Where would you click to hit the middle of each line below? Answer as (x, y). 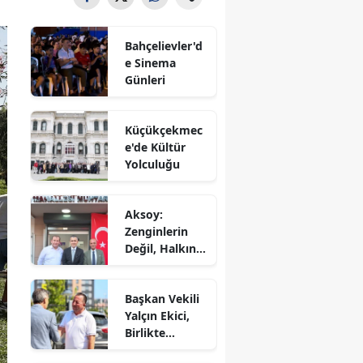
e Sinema (151, 62)
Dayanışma (156, 349)
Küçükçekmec (164, 130)
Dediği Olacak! (165, 265)
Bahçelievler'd (164, 45)
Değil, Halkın (161, 248)
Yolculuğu (153, 164)
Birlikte (145, 332)
